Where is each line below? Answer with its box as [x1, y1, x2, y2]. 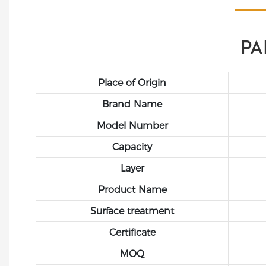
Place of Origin [98, 77, 166, 88]
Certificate [109, 226, 156, 238]
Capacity [112, 141, 152, 153]
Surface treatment [90, 205, 174, 217]
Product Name [97, 183, 167, 195]
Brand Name [102, 98, 162, 110]
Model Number [96, 119, 168, 131]
